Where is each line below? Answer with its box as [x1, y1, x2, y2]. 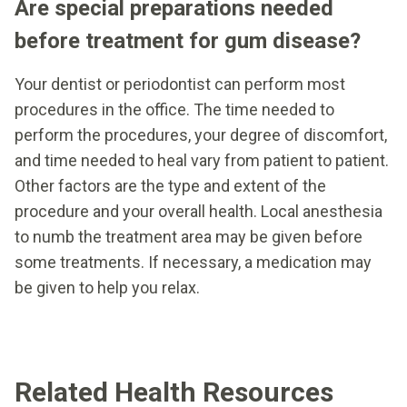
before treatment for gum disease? [15, 27, 361, 54]
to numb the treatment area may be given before [15, 226, 362, 246]
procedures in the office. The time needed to [15, 99, 334, 119]
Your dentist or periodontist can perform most [15, 74, 345, 94]
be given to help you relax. [15, 277, 200, 297]
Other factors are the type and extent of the [15, 175, 326, 195]
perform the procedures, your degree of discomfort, [15, 124, 387, 144]
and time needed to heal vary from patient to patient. [15, 150, 389, 170]
